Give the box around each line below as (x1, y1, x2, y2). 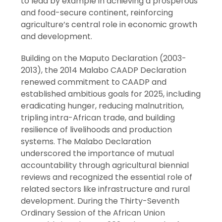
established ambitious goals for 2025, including (21, 88, 201, 100)
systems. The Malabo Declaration (21, 135, 152, 147)
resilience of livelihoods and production (21, 123, 172, 135)
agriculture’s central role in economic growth (21, 18, 198, 30)
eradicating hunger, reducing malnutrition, (21, 100, 184, 111)
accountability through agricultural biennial (21, 159, 189, 171)
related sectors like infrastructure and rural (21, 183, 190, 195)
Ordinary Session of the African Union (21, 207, 166, 219)
